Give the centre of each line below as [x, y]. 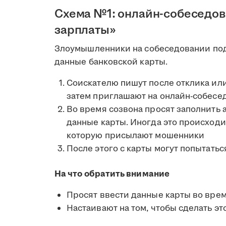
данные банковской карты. [111, 62]
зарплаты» [85, 30]
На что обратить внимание [112, 174]
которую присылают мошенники [137, 135]
